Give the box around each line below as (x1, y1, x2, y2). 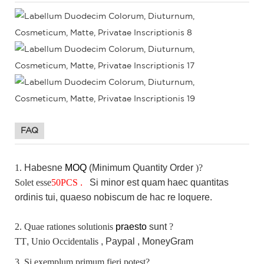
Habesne (24, 162, 62, 173)
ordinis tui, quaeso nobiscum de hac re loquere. (15, 192, 212, 202)
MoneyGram (142, 236, 193, 246)
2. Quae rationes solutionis (15, 221, 113, 232)
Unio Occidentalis (31, 236, 98, 246)
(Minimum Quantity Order (89, 162, 193, 173)
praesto (113, 221, 149, 232)
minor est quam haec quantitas (101, 177, 229, 187)
